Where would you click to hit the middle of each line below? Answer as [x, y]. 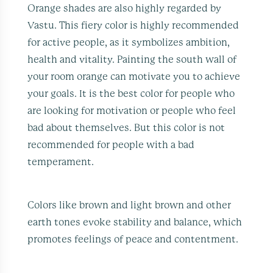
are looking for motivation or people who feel [132, 111]
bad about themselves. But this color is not [126, 128]
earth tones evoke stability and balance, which [135, 222]
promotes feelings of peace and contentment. [133, 239]
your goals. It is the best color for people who [131, 94]
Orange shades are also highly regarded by [125, 8]
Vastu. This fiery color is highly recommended [133, 25]
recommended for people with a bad [111, 145]
